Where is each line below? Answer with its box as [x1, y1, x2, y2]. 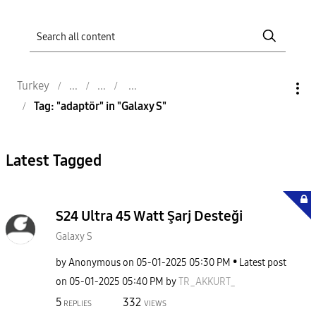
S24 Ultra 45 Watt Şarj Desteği [56, 207, 243, 224]
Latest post [239, 257, 286, 269]
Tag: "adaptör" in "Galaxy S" [34, 99, 166, 113]
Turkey [17, 78, 49, 92]
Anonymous [68, 257, 121, 269]
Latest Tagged [5, 152, 102, 170]
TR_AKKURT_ [178, 276, 236, 288]
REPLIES [62, 298, 92, 308]
